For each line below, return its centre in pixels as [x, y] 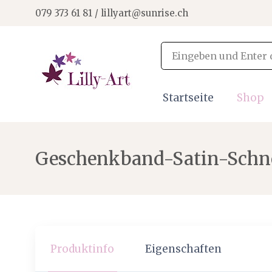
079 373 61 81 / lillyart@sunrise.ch [111, 13]
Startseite [188, 97]
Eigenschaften [184, 249]
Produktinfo [83, 249]
